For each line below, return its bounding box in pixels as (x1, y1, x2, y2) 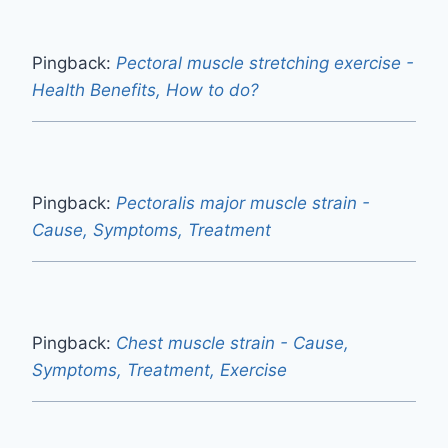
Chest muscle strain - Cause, (116, 332, 349, 353)
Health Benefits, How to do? (32, 79, 259, 100)
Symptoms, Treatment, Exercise (32, 359, 287, 380)
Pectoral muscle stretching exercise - (116, 52, 414, 73)
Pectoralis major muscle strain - (116, 192, 370, 213)
